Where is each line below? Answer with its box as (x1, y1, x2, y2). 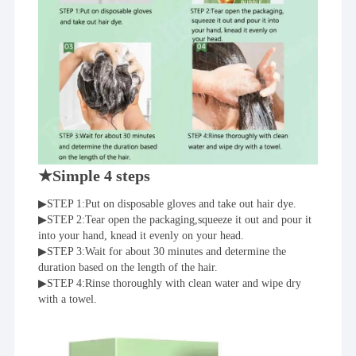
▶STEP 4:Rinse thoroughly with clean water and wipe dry (38, 277, 302, 290)
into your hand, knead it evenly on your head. (38, 230, 245, 242)
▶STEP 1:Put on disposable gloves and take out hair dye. (38, 198, 297, 211)
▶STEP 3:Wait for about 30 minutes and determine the (38, 246, 287, 258)
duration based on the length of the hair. (38, 261, 219, 274)
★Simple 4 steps (38, 167, 151, 185)
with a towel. (38, 293, 98, 306)
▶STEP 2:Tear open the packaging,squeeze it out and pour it (38, 214, 312, 226)
